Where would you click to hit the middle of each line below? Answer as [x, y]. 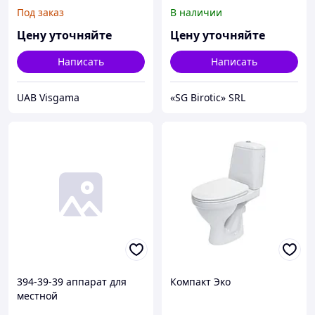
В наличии [196, 13]
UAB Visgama [48, 98]
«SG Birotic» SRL [208, 98]
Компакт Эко [200, 282]
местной [37, 296]
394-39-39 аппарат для [72, 282]
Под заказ [40, 13]
